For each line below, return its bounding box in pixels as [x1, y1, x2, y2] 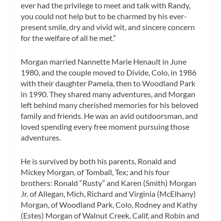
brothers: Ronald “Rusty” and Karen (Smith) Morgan [21, 178, 197, 187]
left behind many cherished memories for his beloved [21, 100, 199, 110]
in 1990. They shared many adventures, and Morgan [21, 89, 196, 99]
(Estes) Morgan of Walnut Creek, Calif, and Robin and [21, 210, 200, 220]
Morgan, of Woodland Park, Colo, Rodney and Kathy [21, 199, 198, 209]
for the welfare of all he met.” [21, 33, 116, 43]
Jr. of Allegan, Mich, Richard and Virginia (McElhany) [21, 188, 196, 198]
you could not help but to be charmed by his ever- [21, 11, 187, 21]
